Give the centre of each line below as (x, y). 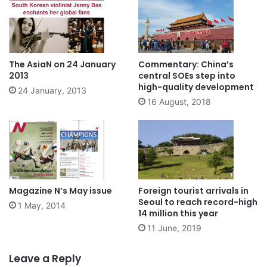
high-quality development (196, 87)
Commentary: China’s (186, 65)
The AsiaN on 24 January (62, 65)
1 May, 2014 (42, 206)
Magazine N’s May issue (60, 191)
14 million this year (178, 214)
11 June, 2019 (174, 228)
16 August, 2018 (179, 102)
